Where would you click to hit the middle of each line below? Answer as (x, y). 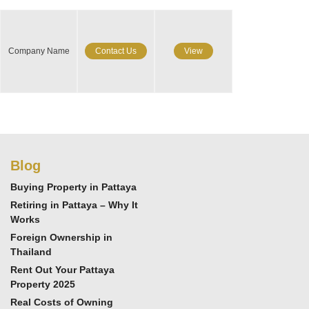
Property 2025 (43, 284)
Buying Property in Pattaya (73, 187)
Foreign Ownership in (61, 237)
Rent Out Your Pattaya (62, 269)
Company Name (39, 51)
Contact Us (116, 51)
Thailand (31, 251)
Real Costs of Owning (62, 302)
